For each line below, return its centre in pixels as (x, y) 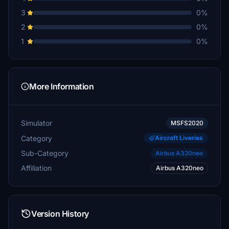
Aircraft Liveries (179, 138)
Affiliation (36, 168)
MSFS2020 (187, 123)
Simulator (37, 123)
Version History (60, 214)
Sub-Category (45, 153)
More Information (62, 86)
